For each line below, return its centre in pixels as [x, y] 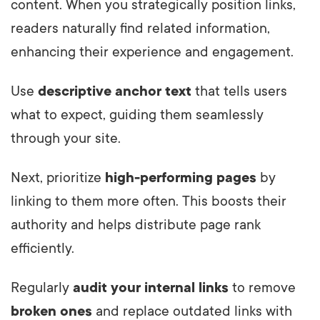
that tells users [239, 92]
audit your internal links [151, 288]
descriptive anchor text [115, 92]
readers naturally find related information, [140, 29]
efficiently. [42, 249]
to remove [262, 288]
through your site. [66, 139]
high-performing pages [181, 178]
